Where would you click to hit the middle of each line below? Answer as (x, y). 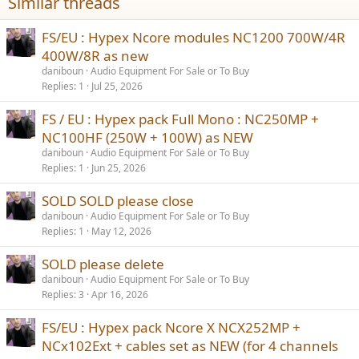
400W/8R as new (95, 56)
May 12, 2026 (121, 231)
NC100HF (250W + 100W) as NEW (147, 137)
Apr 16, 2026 (120, 294)
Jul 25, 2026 (117, 86)
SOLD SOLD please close (118, 201)
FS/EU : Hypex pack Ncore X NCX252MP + (171, 327)
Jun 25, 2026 (119, 168)
